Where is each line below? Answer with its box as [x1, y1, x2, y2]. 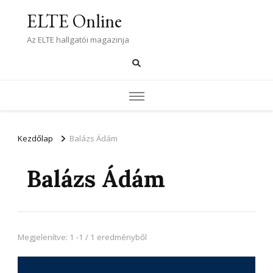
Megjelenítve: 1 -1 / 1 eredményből [18, 231, 147, 243]
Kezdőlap [18, 133, 53, 144]
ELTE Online [27, 9, 122, 33]
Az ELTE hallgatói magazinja [27, 34, 129, 45]
